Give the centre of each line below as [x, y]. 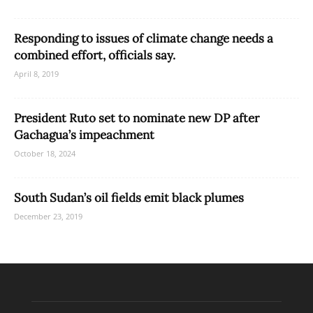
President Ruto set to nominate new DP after [137, 118]
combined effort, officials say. [95, 56]
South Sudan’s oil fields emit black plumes [129, 198]
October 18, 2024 [45, 154]
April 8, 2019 [36, 74]
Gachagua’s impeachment [84, 135]
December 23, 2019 [48, 217]
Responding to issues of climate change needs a [144, 39]
